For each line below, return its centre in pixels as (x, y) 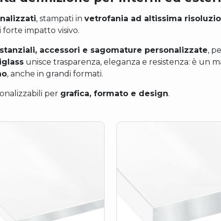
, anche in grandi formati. (55, 74)
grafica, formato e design (114, 94)
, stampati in (60, 19)
